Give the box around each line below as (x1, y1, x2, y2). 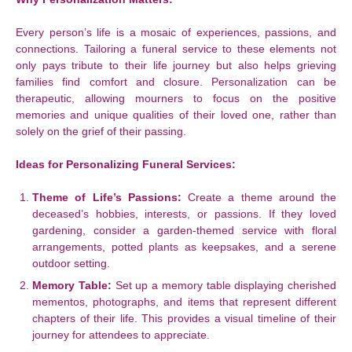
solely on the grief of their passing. (16, 125, 186, 137)
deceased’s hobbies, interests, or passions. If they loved (32, 207, 336, 220)
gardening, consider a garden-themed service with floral (32, 224, 336, 236)
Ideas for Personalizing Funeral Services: (16, 158, 236, 170)
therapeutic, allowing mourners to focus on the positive (16, 92, 336, 104)
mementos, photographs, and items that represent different (32, 295, 336, 308)
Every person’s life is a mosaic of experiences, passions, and (16, 26, 336, 38)
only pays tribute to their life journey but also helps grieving (16, 59, 336, 71)
